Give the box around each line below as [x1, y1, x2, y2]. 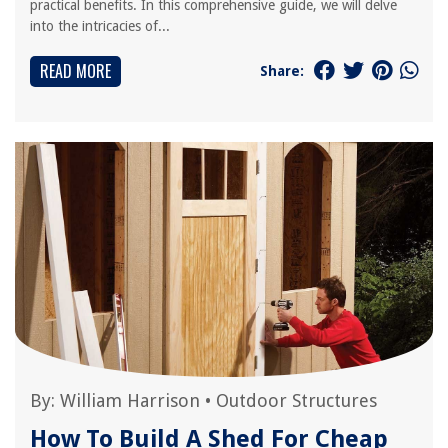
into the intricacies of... [30, 18, 170, 34]
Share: [260, 62, 304, 79]
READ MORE [40, 59, 111, 83]
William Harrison [60, 390, 200, 411]
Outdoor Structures [216, 390, 377, 411]
